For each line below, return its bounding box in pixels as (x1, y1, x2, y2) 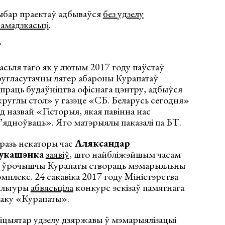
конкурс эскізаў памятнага (73, 180, 184, 194)
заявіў (45, 147, 69, 161)
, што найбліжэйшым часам (69, 147, 181, 161)
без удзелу (102, 7, 144, 20)
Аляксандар (74, 136, 130, 150)
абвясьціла (30, 180, 73, 194)
